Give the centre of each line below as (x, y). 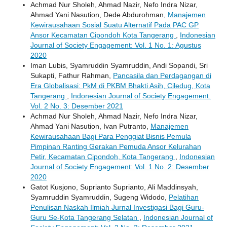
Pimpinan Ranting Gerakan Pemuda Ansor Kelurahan (116, 146)
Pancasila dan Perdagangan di (162, 75)
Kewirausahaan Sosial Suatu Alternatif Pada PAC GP (115, 25)
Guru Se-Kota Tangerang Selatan (85, 217)
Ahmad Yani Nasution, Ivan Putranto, (90, 126)
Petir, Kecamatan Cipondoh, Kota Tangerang (103, 156)
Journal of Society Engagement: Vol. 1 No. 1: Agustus (116, 45)
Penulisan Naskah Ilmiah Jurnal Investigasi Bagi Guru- (117, 207)
